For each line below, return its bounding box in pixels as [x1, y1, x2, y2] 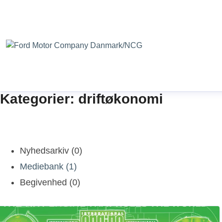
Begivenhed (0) [20, 177, 80, 187]
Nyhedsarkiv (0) [20, 146, 82, 156]
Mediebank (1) [20, 162, 77, 171]
